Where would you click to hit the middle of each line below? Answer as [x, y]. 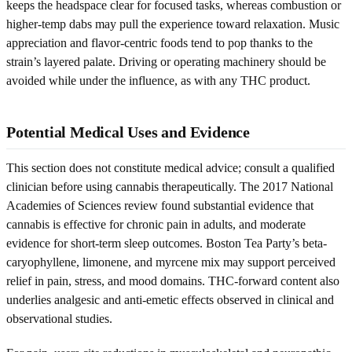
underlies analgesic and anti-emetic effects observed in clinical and [170, 299]
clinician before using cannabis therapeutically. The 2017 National [170, 186]
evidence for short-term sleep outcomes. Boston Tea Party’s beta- [167, 243]
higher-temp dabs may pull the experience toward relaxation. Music [173, 24]
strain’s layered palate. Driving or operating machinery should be [166, 61]
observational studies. [59, 318]
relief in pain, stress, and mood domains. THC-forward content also [173, 280]
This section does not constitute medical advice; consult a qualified [170, 167]
